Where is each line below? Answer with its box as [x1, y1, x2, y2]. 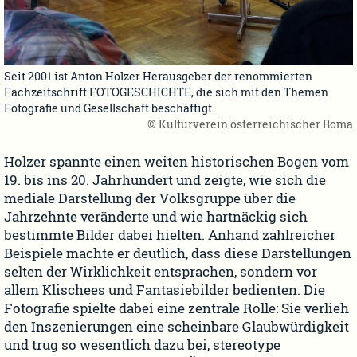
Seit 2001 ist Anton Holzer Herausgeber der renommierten [4, 69, 312, 84]
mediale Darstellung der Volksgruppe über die [4, 189, 296, 207]
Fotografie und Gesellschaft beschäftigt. [4, 100, 214, 116]
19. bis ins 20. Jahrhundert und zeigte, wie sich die [4, 171, 326, 189]
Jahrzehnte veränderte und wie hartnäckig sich [4, 207, 308, 226]
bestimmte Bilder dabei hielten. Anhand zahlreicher [4, 226, 335, 244]
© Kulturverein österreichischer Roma [147, 116, 353, 132]
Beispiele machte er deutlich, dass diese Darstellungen [4, 244, 351, 262]
